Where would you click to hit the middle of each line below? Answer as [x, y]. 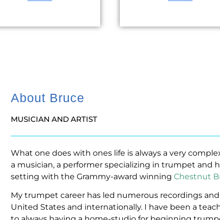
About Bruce [48, 98]
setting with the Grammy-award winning [92, 176]
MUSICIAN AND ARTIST [54, 119]
